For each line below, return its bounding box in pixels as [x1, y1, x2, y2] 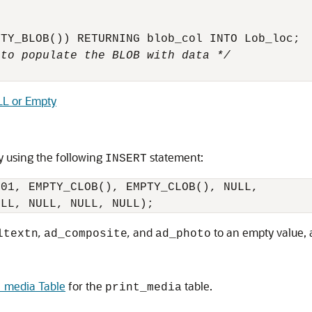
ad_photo [155, 228, 211, 240]
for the [65, 279, 105, 293]
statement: [147, 150, 203, 164]
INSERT [105, 153, 147, 165]
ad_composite [44, 228, 127, 240]
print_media [105, 281, 182, 294]
